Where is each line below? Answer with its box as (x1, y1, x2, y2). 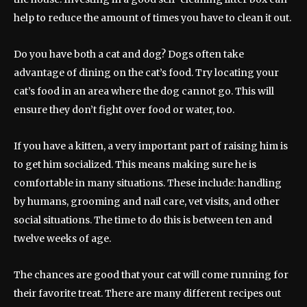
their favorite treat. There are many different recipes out (14, 287, 281, 300)
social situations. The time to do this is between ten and (14, 214, 272, 227)
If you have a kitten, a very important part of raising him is (14, 140, 288, 153)
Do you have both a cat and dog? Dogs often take (14, 48, 244, 61)
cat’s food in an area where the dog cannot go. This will (14, 85, 274, 98)
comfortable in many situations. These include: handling (14, 177, 282, 190)
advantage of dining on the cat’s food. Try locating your (14, 66, 279, 79)
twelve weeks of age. (14, 232, 111, 245)
